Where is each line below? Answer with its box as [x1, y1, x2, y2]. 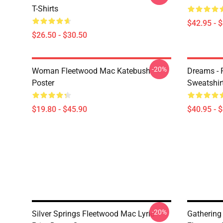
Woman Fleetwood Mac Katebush [32, 66, 150, 76]
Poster [32, 78, 54, 88]
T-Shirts [32, 4, 58, 13]
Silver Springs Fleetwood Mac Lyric [32, 209, 154, 219]
